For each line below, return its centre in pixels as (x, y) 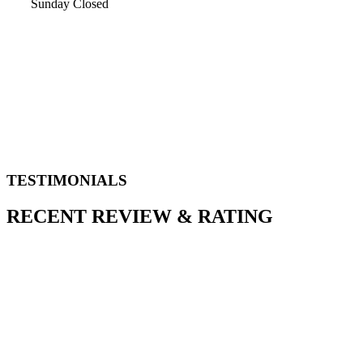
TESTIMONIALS (67, 181)
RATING (235, 217)
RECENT (47, 217)
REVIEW (132, 217)
